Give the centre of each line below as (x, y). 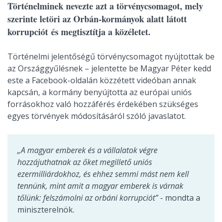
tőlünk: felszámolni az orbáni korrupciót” (89, 198)
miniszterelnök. (46, 210)
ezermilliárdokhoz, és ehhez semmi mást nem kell (103, 174)
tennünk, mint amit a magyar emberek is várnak (100, 186)
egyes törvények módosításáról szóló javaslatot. (97, 116)
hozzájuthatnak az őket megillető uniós (85, 162)
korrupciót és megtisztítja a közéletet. (79, 32)
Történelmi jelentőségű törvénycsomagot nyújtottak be (111, 56)
